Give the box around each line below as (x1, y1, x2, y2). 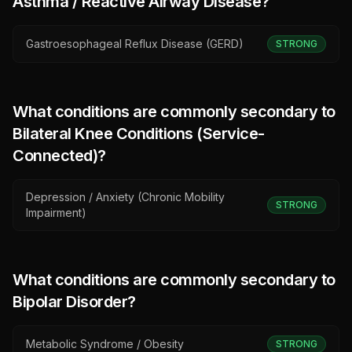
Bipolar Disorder (13, 292, 127, 311)
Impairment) (26, 206, 86, 219)
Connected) (13, 146, 97, 165)
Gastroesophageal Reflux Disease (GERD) (26, 37, 244, 50)
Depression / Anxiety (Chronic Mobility (26, 190, 225, 203)
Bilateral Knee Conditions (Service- (13, 124, 265, 143)
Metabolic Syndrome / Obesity (26, 337, 184, 350)
